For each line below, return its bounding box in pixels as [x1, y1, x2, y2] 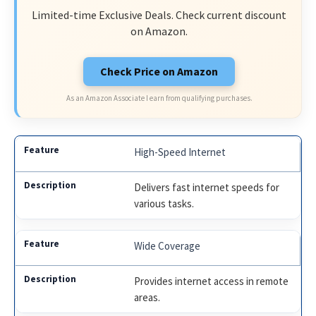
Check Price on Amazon [100, 63, 218, 78]
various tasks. [134, 197, 195, 211]
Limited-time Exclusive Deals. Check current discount [32, 8, 286, 23]
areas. [134, 291, 161, 305]
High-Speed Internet [134, 145, 226, 159]
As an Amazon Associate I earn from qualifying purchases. [66, 92, 253, 103]
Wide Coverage [134, 239, 201, 253]
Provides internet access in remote [134, 274, 289, 288]
